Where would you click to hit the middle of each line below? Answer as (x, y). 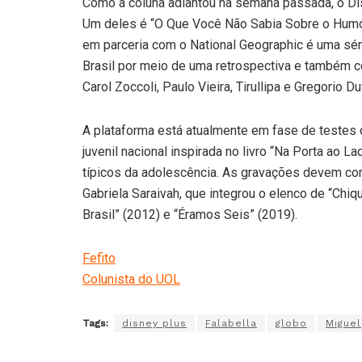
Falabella (231, 323)
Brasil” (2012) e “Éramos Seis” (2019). (190, 214)
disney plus (154, 323)
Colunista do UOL (131, 279)
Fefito (99, 258)
